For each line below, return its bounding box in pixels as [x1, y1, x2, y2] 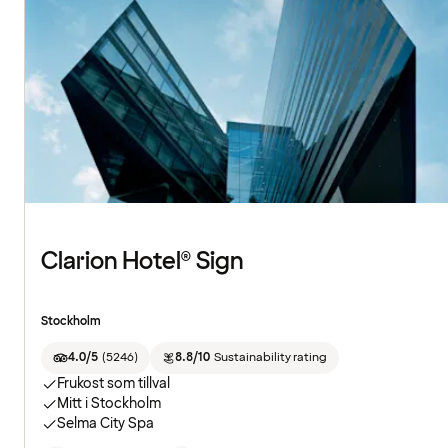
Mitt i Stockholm [57, 394, 161, 414]
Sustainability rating [213, 349, 327, 367]
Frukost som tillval [57, 374, 170, 394]
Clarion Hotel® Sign [41, 245, 244, 279]
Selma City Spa [57, 414, 154, 434]
